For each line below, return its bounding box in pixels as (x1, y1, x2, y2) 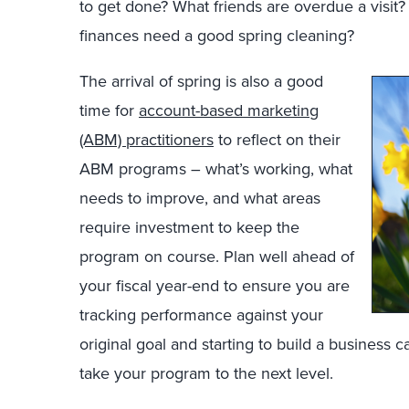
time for (79, 99, 139, 122)
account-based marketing (139, 99, 319, 122)
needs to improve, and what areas (79, 186, 320, 210)
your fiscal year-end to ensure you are (79, 274, 350, 298)
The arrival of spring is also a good (79, 69, 323, 93)
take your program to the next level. (79, 362, 333, 385)
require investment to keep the (79, 215, 299, 239)
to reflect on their (214, 128, 341, 152)
